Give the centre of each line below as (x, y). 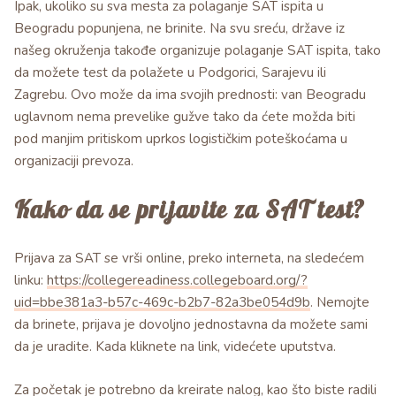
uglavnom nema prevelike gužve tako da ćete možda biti (185, 117)
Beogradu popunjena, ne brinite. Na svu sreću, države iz (179, 29)
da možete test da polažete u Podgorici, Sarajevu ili (170, 73)
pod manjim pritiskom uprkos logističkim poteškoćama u (181, 139)
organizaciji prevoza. (74, 161)
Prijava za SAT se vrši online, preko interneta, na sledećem (189, 259)
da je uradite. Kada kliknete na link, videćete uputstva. (175, 347)
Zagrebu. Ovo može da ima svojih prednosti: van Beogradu (190, 95)
